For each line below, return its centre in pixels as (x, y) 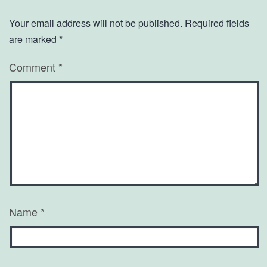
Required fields (217, 23)
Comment (34, 66)
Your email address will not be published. (96, 23)
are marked (34, 39)
